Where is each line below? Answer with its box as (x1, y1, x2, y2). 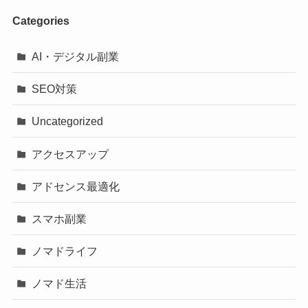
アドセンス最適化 (32, 179, 120, 192)
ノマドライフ (32, 245, 98, 258)
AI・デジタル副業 (32, 50, 120, 63)
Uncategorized (32, 115, 104, 128)
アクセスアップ (32, 147, 109, 160)
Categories (12, 14, 69, 27)
